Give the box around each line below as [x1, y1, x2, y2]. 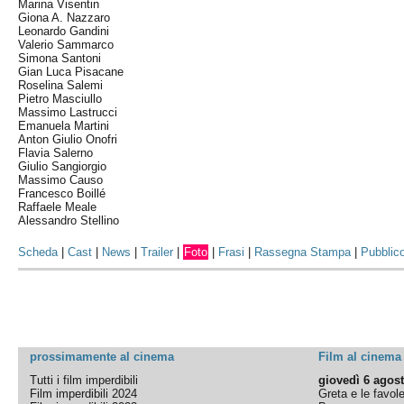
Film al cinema [318, 350, 402, 363]
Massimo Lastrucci [18, 106, 118, 119]
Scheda [18, 245, 59, 259]
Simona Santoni [18, 51, 102, 65]
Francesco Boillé [18, 187, 106, 200]
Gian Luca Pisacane [18, 65, 124, 78]
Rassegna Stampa [254, 245, 352, 259]
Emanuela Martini [18, 119, 110, 133]
